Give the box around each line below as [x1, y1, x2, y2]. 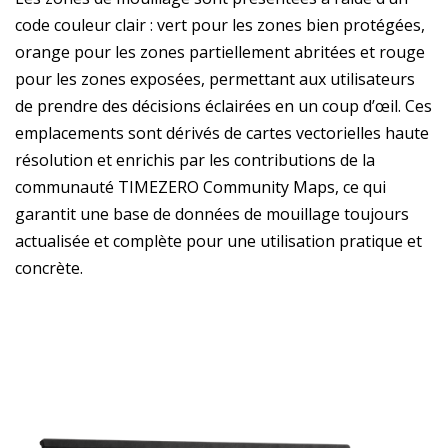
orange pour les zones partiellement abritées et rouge [15, 40, 425, 63]
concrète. [15, 256, 83, 279]
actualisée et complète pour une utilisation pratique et [15, 229, 422, 252]
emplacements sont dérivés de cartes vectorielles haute [15, 121, 429, 144]
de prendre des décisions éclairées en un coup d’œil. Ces [15, 94, 432, 117]
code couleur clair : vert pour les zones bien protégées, [15, 13, 425, 36]
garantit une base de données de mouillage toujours [15, 202, 409, 225]
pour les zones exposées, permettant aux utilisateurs [15, 67, 415, 90]
